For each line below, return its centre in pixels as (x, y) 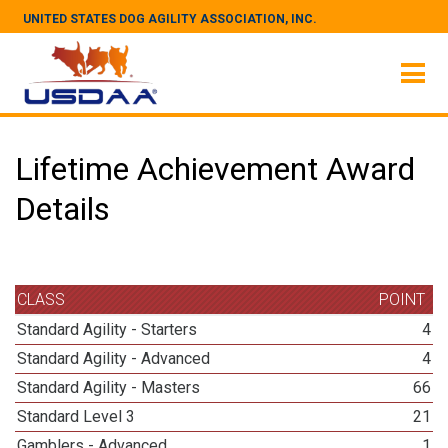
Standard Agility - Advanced (114, 358)
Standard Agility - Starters (107, 329)
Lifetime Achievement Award (215, 169)
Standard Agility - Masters (109, 387)
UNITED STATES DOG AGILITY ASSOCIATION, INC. (170, 19)
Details (62, 209)
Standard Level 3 (76, 416)
